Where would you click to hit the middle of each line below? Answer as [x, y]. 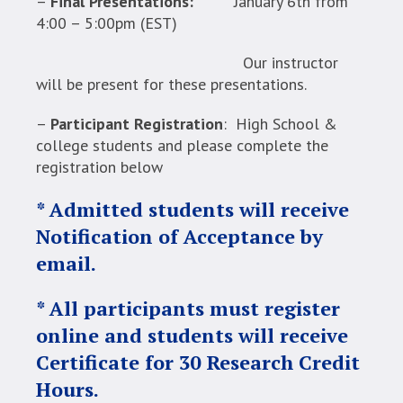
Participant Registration [136, 124]
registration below [99, 167]
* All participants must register [188, 309]
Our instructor [290, 63]
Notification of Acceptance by [179, 237]
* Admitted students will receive [192, 210]
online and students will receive [192, 336]
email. [66, 264]
